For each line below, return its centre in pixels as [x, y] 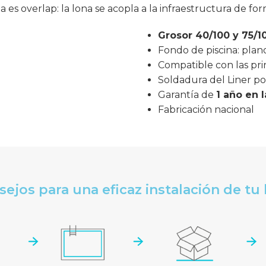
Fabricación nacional [206, 109]
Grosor [177, 35]
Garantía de [187, 94]
